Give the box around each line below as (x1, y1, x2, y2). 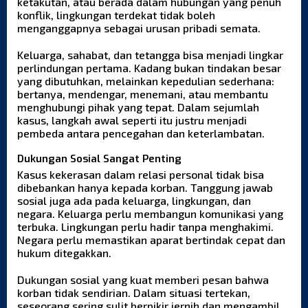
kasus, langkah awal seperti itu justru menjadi (17, 113, 247, 127)
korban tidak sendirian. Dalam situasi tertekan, (17, 286, 250, 300)
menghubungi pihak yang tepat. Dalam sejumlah (17, 100, 259, 114)
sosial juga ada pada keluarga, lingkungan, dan (17, 194, 251, 208)
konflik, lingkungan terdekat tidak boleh (17, 8, 215, 22)
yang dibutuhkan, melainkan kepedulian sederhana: (17, 74, 274, 88)
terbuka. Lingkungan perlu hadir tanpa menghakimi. (17, 220, 274, 234)
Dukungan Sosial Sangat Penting (17, 152, 181, 166)
